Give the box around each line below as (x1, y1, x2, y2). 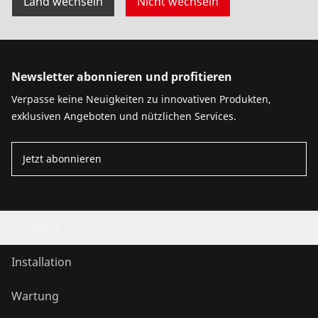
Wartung (11, 288, 59, 305)
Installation (11, 254, 72, 270)
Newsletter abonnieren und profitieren (11, 69, 232, 85)
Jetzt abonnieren (23, 152, 102, 166)
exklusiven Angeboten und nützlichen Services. (11, 109, 236, 124)
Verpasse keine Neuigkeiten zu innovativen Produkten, (11, 92, 271, 106)
